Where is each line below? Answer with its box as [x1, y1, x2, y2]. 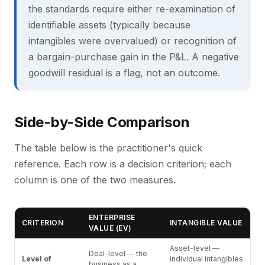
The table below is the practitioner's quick [14, 142, 202, 154]
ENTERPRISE [89, 213, 135, 222]
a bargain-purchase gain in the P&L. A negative [28, 51, 239, 63]
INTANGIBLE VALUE [170, 218, 243, 227]
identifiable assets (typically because [28, 19, 190, 31]
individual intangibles [170, 254, 243, 263]
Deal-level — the [89, 249, 147, 258]
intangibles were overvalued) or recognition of [28, 35, 237, 47]
